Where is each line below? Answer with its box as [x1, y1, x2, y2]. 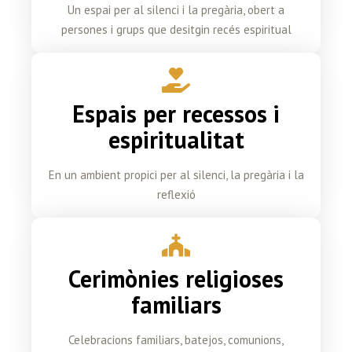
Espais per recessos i [72, 97, 280, 129]
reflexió [156, 186, 196, 202]
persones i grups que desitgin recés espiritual [60, 21, 291, 37]
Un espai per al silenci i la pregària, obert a [68, 2, 284, 17]
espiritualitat [108, 123, 244, 155]
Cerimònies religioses [68, 262, 284, 294]
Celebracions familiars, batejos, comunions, [68, 332, 284, 347]
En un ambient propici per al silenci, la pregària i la [48, 167, 304, 182]
